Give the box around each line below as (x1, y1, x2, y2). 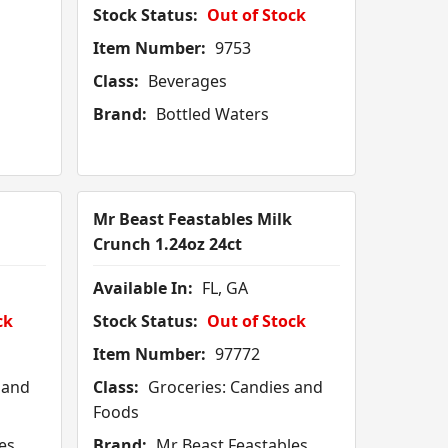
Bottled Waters (152, 103, 270, 126)
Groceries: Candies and (144, 376, 324, 399)
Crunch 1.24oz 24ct (93, 233, 243, 256)
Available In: (93, 277, 194, 300)
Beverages (144, 70, 228, 93)
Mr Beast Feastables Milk (93, 208, 293, 231)
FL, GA (198, 277, 249, 300)
